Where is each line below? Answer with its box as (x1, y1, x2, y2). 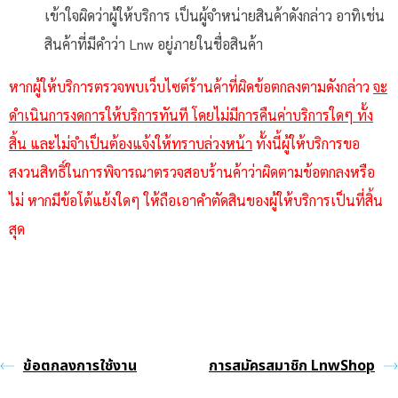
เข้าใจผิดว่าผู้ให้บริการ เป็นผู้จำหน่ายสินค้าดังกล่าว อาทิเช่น (44, 6, 385, 25)
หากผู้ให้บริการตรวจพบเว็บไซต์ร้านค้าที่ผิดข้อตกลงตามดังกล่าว (9, 77, 373, 96)
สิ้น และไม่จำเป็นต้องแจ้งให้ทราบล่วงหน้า (9, 134, 252, 153)
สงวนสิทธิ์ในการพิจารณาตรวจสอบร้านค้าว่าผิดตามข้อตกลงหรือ (9, 163, 375, 181)
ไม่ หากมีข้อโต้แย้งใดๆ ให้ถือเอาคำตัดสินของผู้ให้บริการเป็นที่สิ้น (9, 191, 383, 210)
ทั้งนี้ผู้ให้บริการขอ (252, 134, 360, 153)
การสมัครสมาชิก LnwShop (209, 355, 375, 377)
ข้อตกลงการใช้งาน (23, 355, 137, 377)
